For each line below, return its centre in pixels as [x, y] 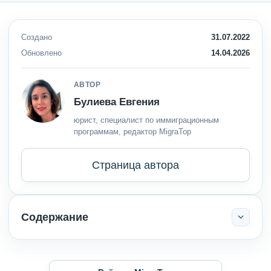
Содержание [55, 217]
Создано [37, 38]
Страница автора [135, 165]
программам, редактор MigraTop [132, 132]
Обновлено [41, 53]
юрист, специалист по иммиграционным [146, 120]
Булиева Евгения [117, 102]
